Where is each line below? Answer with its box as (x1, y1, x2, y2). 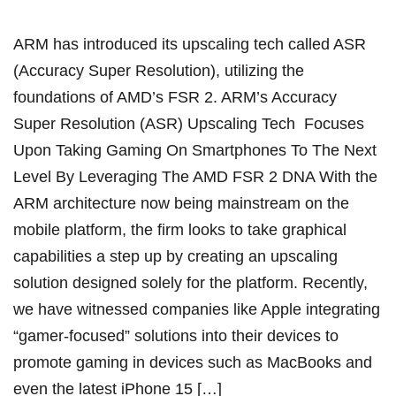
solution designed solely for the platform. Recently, (13, 274, 368, 293)
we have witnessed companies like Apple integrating (13, 301, 380, 319)
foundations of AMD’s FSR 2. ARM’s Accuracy (13, 88, 337, 107)
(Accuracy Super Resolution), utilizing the (13, 62, 304, 80)
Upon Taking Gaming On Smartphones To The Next (13, 141, 377, 160)
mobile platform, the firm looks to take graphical (13, 221, 346, 240)
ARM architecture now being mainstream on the (13, 194, 349, 213)
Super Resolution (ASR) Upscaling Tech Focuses (13, 115, 364, 133)
